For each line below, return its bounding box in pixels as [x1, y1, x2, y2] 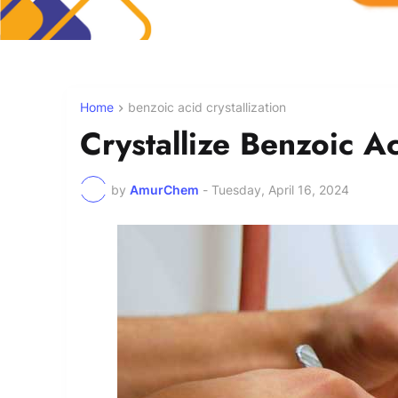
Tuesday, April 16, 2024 [211, 181, 349, 197]
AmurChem [130, 181, 199, 197]
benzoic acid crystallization [128, 99, 286, 115]
